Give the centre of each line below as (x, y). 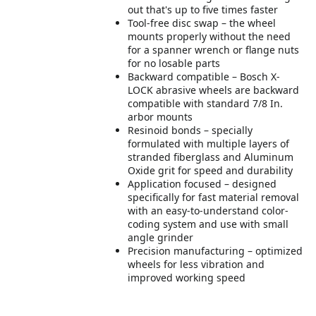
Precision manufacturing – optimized (215, 251)
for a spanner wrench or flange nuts (214, 50)
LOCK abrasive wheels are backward (214, 90)
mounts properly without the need (209, 36)
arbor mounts (160, 117)
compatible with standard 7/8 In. (206, 103)
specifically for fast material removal (214, 197)
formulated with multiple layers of (209, 144)
